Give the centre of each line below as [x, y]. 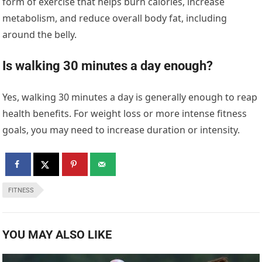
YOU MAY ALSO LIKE [57, 235]
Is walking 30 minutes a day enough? [108, 66]
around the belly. [40, 35]
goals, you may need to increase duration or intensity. [121, 130]
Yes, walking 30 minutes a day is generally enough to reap [130, 97]
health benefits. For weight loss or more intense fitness [125, 114]
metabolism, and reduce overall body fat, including [115, 18]
